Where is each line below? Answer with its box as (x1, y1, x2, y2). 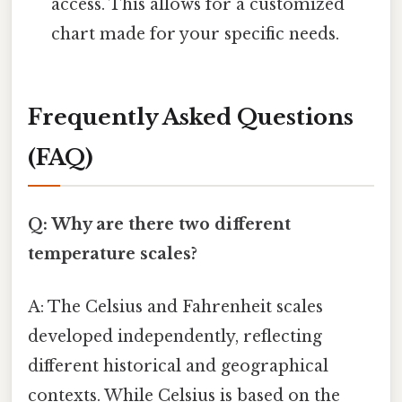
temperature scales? (28, 244, 197, 265)
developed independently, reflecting (28, 327, 322, 347)
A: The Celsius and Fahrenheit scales (28, 297, 323, 318)
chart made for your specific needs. (51, 24, 340, 45)
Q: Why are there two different (28, 214, 291, 235)
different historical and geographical (28, 356, 328, 377)
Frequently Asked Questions (28, 103, 354, 130)
